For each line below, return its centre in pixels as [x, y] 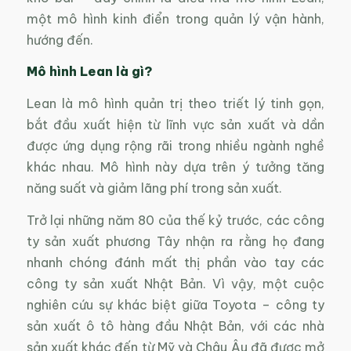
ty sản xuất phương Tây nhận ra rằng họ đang [175, 241]
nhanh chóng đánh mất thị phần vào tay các [175, 262]
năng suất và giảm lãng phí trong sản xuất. [154, 188]
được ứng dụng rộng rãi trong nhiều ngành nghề [175, 145]
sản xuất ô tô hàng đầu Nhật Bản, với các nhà [175, 326]
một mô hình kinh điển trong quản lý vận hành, [175, 18]
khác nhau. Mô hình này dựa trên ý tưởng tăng [175, 166]
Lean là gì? [116, 72]
